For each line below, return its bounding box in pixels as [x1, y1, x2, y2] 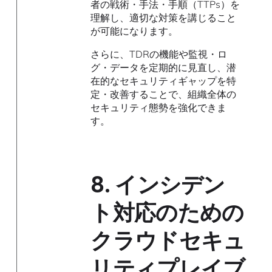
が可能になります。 [90, 25, 178, 38]
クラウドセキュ [90, 225, 245, 257]
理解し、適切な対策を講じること [90, 12, 237, 24]
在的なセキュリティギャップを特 [90, 75, 237, 87]
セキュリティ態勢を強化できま [90, 101, 227, 114]
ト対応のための [90, 197, 244, 229]
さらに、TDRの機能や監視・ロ [90, 48, 228, 61]
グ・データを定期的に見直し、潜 [90, 61, 237, 74]
